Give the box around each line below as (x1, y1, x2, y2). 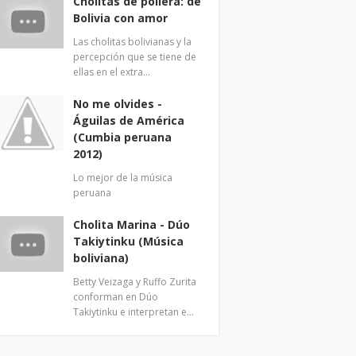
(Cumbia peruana (73, 130, 172, 145)
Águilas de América (73, 113, 185, 128)
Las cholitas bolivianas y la (73, 35, 192, 48)
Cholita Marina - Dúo (73, 217, 191, 232)
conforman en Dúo (73, 290, 159, 304)
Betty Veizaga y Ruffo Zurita (73, 275, 197, 288)
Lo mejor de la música (73, 171, 173, 184)
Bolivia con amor (73, 10, 168, 25)
